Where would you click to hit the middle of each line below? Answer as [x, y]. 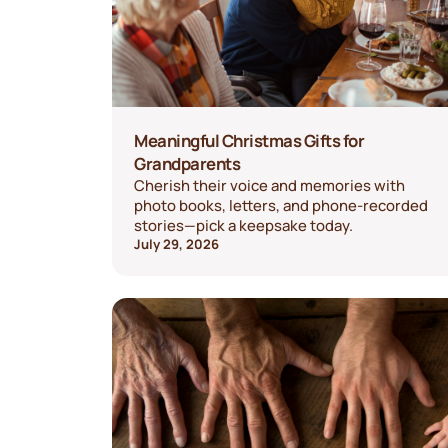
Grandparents [187, 164]
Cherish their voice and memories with [270, 185]
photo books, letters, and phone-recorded [281, 205]
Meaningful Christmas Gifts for [249, 141]
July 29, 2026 [177, 244]
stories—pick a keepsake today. [244, 225]
